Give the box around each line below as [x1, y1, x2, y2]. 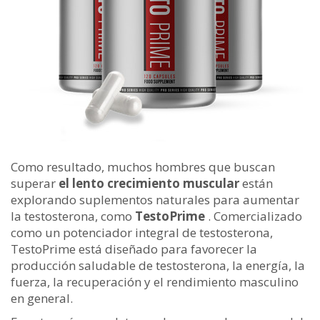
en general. [11, 290, 73, 306]
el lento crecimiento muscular [59, 175, 239, 191]
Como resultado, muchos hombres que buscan [11, 159, 275, 175]
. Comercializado [205, 208, 302, 224]
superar [11, 175, 59, 191]
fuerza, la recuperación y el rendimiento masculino [11, 274, 299, 290]
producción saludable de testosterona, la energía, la [11, 257, 305, 274]
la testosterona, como [11, 208, 135, 224]
